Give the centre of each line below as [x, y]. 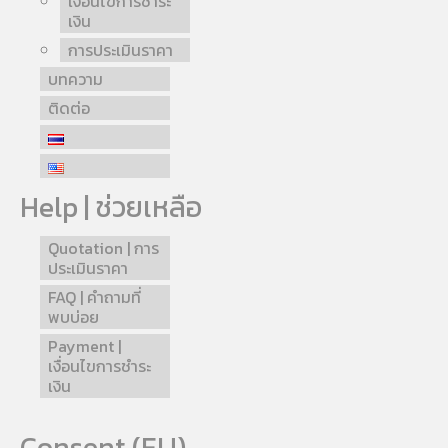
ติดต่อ [69, 108]
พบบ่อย [73, 317]
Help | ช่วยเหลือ [111, 207]
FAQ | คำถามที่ [94, 297]
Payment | [84, 346]
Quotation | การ [103, 248]
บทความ [75, 79]
